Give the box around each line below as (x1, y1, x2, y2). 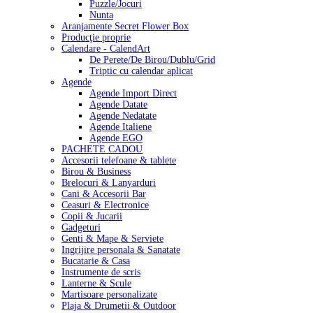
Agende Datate (89, 99, 147, 110)
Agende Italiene (89, 122, 152, 133)
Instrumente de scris (61, 267, 140, 278)
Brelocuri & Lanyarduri (61, 177, 156, 189)
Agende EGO (89, 133, 143, 144)
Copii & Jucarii (61, 211, 122, 222)
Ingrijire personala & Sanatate (61, 245, 180, 256)
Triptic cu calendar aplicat (89, 66, 193, 77)
